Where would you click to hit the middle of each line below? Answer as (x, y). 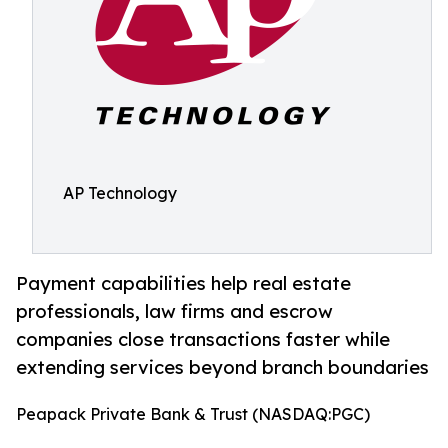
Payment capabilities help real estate (183, 283)
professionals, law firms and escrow (174, 311)
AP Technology (120, 193)
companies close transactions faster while (203, 339)
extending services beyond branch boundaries (222, 367)
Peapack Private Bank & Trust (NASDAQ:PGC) (193, 414)
